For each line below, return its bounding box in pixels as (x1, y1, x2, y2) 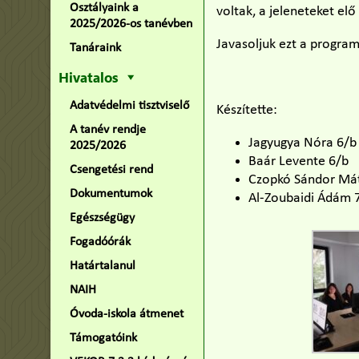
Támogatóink (69, 332, 137, 345)
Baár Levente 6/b (248, 154, 349, 169)
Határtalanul (69, 260, 135, 272)
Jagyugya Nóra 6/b (248, 135, 357, 151)
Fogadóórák (69, 236, 131, 248)
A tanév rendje (69, 123, 146, 136)
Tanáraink (69, 42, 121, 54)
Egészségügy (69, 212, 135, 224)
